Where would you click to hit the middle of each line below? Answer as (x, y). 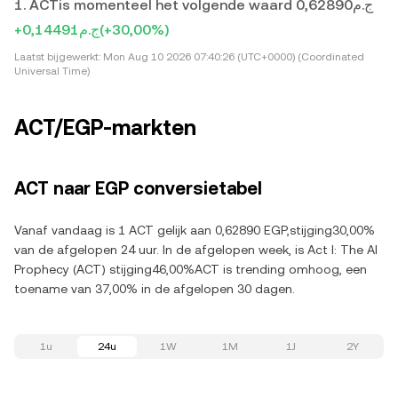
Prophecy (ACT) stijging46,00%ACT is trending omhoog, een (191, 269)
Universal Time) (52, 71)
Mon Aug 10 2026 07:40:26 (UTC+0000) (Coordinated (232, 57)
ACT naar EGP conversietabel (138, 188)
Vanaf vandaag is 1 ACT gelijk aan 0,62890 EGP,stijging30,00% (195, 230)
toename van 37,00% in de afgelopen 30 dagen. (155, 289)
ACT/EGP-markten (105, 128)
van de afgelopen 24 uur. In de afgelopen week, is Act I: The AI (196, 250)
